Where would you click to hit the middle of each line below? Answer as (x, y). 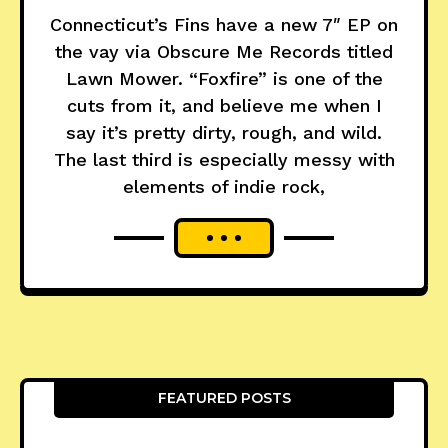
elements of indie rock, (224, 187)
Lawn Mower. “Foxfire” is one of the (224, 79)
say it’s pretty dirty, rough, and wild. (224, 133)
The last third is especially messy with (224, 160)
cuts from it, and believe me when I (224, 106)
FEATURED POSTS (224, 398)
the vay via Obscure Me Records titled (224, 52)
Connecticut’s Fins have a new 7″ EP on (224, 25)
